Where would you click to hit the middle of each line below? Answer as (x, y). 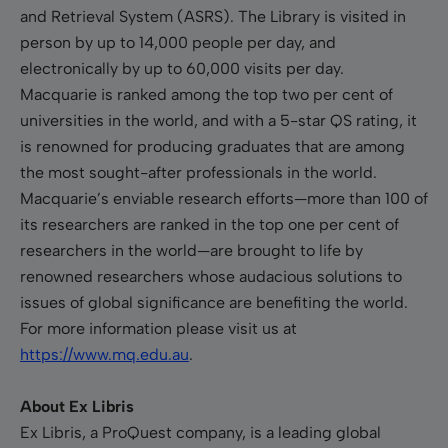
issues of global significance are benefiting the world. (214, 302)
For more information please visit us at (158, 328)
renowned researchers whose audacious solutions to (211, 276)
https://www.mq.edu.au (104, 354)
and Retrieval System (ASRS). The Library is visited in (213, 16)
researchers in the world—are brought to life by (191, 250)
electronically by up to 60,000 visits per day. (182, 68)
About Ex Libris (77, 406)
